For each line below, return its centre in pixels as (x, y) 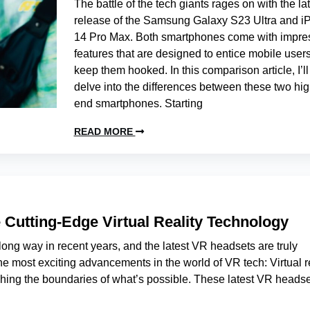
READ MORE (104, 131)
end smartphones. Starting (138, 103)
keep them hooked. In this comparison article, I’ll (191, 70)
